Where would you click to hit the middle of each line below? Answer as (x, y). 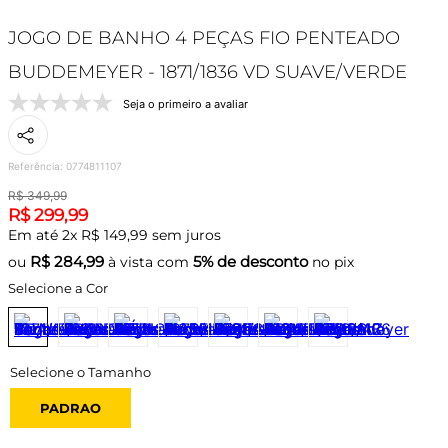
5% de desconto (250, 261)
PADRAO (70, 407)
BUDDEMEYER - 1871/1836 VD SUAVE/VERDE (207, 72)
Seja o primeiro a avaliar (185, 103)
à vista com (148, 262)
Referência (34, 166)
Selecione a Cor (58, 287)
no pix (331, 262)
